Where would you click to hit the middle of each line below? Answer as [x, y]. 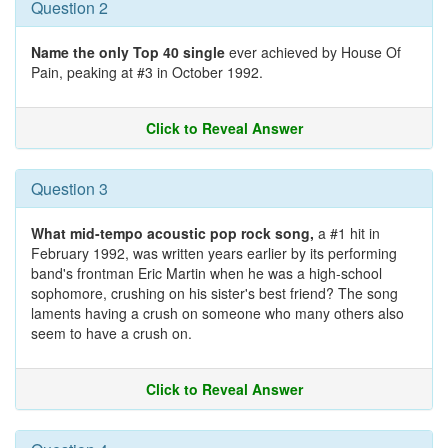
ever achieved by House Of [313, 52]
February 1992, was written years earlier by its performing [214, 253]
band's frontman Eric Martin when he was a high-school [206, 273]
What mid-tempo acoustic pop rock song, [172, 233]
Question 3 [69, 188]
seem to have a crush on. [111, 333]
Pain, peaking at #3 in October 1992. [147, 72]
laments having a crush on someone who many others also [217, 313]
